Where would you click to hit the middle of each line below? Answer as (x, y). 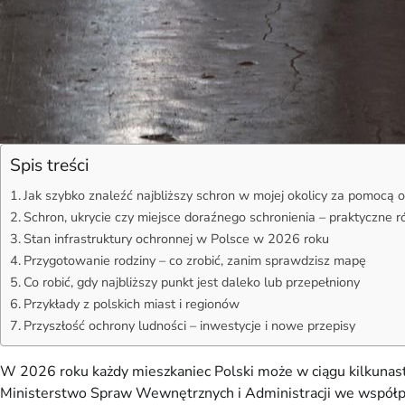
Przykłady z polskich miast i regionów (131, 303)
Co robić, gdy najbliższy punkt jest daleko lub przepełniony (191, 282)
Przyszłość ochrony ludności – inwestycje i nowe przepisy (189, 325)
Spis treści (49, 165)
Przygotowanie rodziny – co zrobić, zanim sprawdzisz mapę (194, 260)
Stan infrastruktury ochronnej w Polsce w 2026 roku (176, 238)
